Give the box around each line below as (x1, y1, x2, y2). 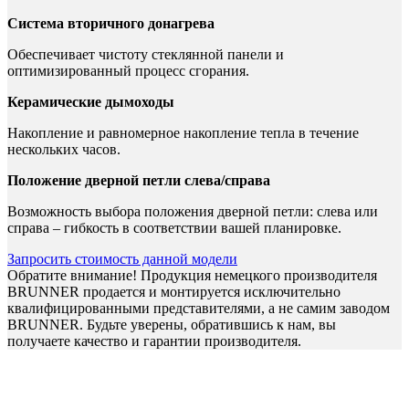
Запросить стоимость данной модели (7, 250, 237, 267)
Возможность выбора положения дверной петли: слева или (7, 203, 378, 219)
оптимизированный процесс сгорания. (7, 62, 249, 79)
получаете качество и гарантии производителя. (7, 332, 301, 349)
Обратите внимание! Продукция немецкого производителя (7, 267, 377, 283)
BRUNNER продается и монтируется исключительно (7, 283, 341, 299)
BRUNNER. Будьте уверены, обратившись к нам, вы (7, 316, 336, 332)
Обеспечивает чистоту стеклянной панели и (7, 46, 284, 62)
